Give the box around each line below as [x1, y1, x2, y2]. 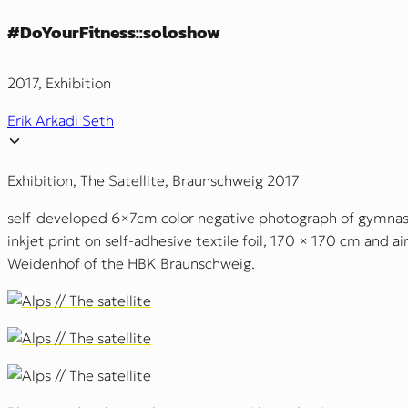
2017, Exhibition [7, 74, 111, 93]
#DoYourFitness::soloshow [7, 19, 220, 46]
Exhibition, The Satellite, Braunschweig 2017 [7, 171, 300, 190]
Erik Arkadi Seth [7, 111, 114, 130]
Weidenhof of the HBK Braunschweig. [7, 254, 255, 273]
